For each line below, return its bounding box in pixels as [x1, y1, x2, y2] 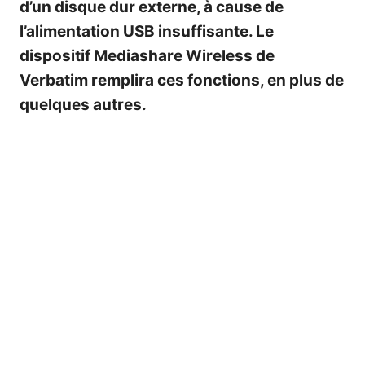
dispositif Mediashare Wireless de [20, 46, 275, 65]
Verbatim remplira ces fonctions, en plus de [20, 70, 344, 90]
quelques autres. [20, 95, 147, 114]
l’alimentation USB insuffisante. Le [20, 21, 274, 41]
